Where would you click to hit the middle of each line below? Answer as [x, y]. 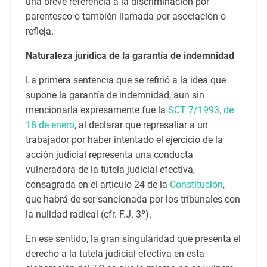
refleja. [39, 32]
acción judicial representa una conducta [109, 155]
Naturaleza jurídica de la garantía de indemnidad [130, 56]
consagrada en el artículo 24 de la [97, 185]
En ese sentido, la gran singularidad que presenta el [133, 239]
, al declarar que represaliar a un [141, 125]
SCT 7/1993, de [201, 110]
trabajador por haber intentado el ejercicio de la [124, 140]
